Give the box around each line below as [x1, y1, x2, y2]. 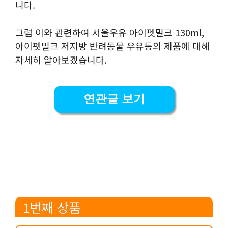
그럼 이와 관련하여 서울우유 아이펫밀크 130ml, [15, 25, 204, 39]
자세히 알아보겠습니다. [15, 52, 107, 66]
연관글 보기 [83, 92, 145, 105]
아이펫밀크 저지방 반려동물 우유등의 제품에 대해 [15, 39, 210, 52]
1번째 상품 [23, 197, 80, 217]
